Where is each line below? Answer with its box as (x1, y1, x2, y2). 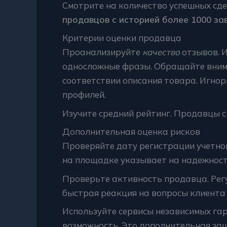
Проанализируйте (62, 47, 142, 57)
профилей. (62, 89, 106, 100)
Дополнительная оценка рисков (62, 126, 200, 137)
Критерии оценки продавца (62, 32, 181, 43)
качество (142, 47, 180, 57)
